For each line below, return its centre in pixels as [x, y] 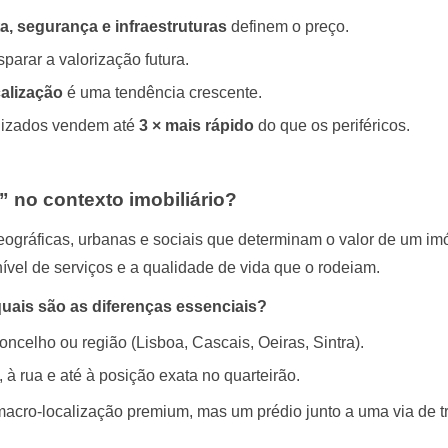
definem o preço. [288, 26]
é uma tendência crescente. [162, 92]
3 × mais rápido [196, 125]
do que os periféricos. [332, 125]
